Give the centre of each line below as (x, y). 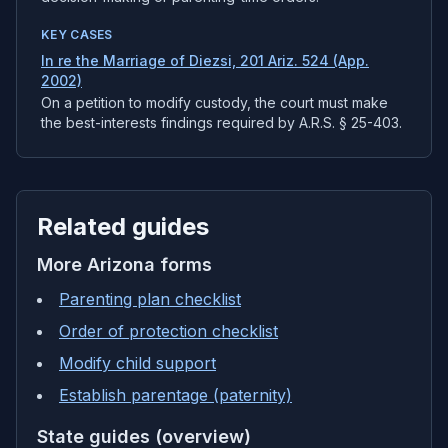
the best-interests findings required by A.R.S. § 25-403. (221, 122)
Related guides (123, 226)
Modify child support (137, 363)
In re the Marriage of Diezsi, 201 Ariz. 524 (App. (205, 60)
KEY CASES (77, 34)
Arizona (121, 264)
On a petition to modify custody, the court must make (214, 102)
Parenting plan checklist (150, 299)
